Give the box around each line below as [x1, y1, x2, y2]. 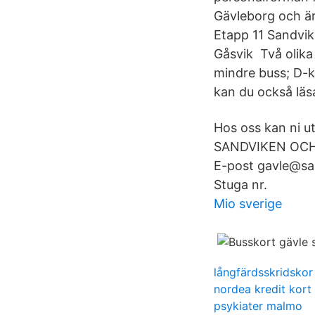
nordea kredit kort [214, 282, 311, 296]
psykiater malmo [214, 299, 302, 313]
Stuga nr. [214, 177, 267, 192]
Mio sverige [214, 196, 282, 211]
